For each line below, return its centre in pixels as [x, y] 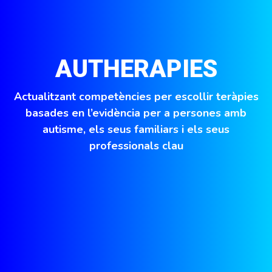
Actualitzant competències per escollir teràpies [136, 97]
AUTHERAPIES [136, 69]
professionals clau [136, 146]
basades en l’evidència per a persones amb [136, 113]
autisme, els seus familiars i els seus [136, 129]
